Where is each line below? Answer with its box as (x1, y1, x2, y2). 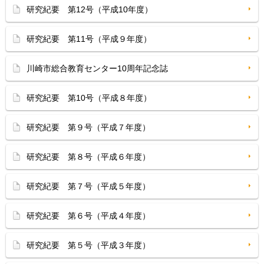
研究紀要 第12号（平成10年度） (27, 5, 153, 14)
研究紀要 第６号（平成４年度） (27, 211, 150, 220)
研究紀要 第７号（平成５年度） (27, 181, 150, 191)
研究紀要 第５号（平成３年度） (27, 240, 150, 250)
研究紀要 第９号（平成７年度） (27, 123, 150, 132)
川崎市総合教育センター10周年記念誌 (27, 64, 168, 73)
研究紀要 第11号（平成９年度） (27, 34, 151, 44)
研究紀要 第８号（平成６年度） (27, 152, 150, 161)
